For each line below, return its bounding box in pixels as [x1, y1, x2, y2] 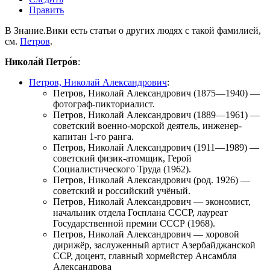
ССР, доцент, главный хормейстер [53, 250, 195, 261]
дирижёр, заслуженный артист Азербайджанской [53, 239, 256, 250]
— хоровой [191, 228, 239, 239]
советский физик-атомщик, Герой [53, 152, 192, 163]
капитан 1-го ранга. [53, 131, 134, 142]
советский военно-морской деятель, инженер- [53, 120, 242, 131]
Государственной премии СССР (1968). [53, 218, 215, 228]
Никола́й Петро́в [5, 56, 78, 67]
